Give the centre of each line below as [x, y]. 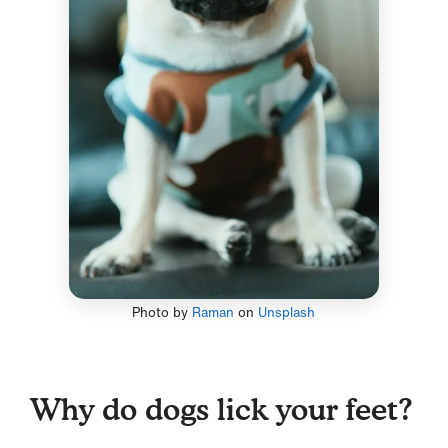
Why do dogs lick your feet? [221, 408]
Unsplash [287, 312]
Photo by [162, 312]
